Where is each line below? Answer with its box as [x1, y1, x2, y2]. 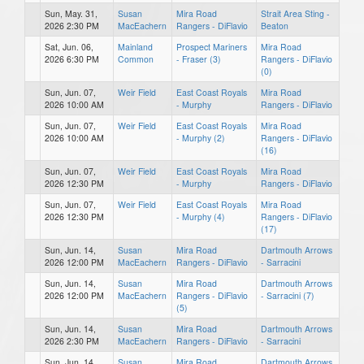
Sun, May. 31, [45, 6, 97, 19]
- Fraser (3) [176, 52, 221, 65]
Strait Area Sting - [261, 6, 330, 19]
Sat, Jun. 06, [45, 40, 93, 53]
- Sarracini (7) [261, 288, 314, 301]
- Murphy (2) [176, 131, 225, 144]
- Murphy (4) [176, 210, 225, 223]
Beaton [261, 19, 288, 32]
